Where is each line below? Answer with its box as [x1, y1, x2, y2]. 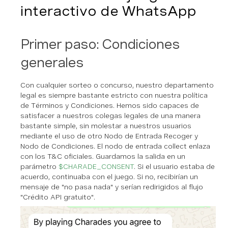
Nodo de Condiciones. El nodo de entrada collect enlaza [20, 142, 210, 151]
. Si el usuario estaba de [134, 162, 215, 171]
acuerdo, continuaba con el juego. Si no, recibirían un [20, 173, 198, 181]
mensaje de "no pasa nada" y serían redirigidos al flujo [20, 183, 203, 191]
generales [20, 54, 83, 71]
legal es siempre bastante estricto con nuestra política [20, 91, 208, 100]
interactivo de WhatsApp [20, 3, 196, 20]
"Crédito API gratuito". [20, 193, 95, 202]
